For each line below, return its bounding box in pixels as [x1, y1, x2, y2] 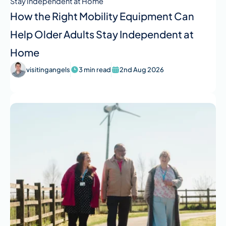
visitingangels [26, 65, 70, 74]
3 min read [79, 65, 111, 74]
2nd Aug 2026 [120, 65, 164, 74]
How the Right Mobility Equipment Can [10, 10, 194, 23]
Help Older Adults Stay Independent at [10, 28, 194, 41]
